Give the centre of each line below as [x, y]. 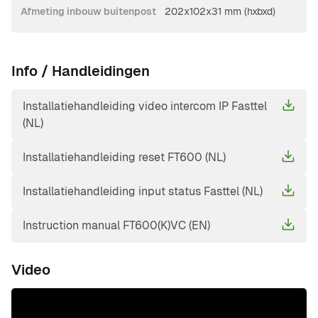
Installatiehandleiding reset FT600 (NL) [124, 158]
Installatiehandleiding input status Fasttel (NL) [143, 192]
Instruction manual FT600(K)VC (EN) [116, 226]
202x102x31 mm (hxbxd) [220, 12]
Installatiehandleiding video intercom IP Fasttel [145, 106]
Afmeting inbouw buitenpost [88, 12]
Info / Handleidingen [81, 71]
